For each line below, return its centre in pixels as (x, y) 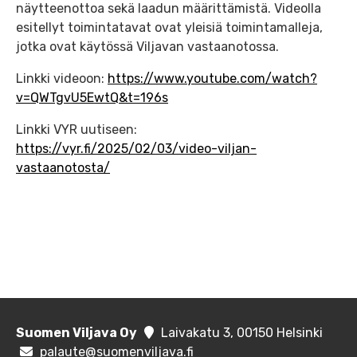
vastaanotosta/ (63, 168)
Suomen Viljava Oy (76, 333)
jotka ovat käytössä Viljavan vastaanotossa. (147, 47)
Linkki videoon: (62, 79)
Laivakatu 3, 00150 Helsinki (241, 333)
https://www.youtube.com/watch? (212, 79)
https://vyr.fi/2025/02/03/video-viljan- (136, 149)
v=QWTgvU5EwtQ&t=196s (92, 98)
